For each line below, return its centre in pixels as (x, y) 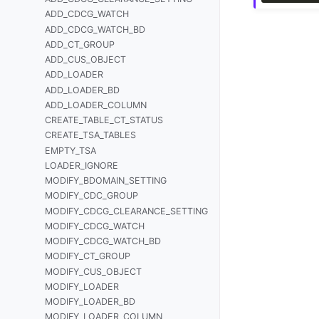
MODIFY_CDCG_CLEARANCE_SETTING (126, 211)
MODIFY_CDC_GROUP (91, 196)
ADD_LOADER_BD (82, 90)
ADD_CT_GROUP (79, 44)
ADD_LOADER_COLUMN (95, 105)
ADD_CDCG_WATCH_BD (95, 29)
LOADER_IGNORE (81, 165)
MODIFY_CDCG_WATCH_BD (103, 241)
